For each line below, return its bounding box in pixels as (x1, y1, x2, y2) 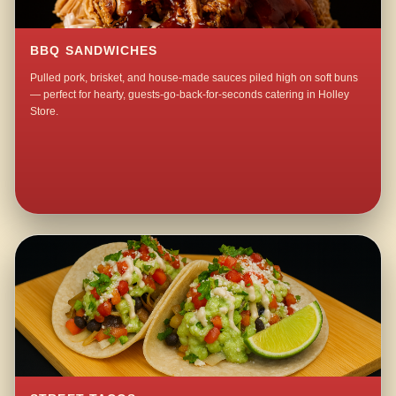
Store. (30, 105, 59, 118)
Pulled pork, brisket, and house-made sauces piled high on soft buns (30, 72, 359, 85)
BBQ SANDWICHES (30, 44, 158, 58)
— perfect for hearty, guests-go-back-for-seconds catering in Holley (30, 88, 350, 102)
